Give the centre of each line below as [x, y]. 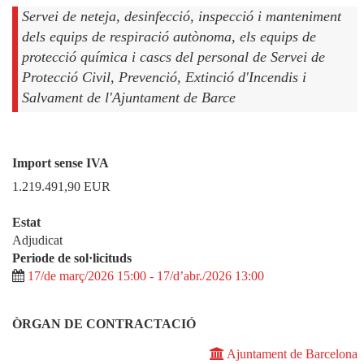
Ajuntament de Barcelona [292, 353]
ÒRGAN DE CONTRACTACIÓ [104, 323]
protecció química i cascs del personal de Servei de [173, 56]
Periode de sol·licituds [72, 258]
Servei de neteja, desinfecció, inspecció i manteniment [182, 16]
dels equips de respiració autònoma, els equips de [169, 36]
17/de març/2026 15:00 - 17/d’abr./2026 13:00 [146, 275]
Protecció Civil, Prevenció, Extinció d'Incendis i [164, 77]
